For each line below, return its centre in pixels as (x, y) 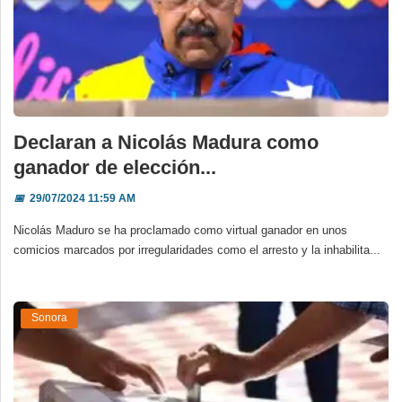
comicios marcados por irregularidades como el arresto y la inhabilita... (197, 249)
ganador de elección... (115, 167)
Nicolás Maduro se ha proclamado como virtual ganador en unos (180, 230)
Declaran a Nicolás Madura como (166, 142)
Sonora (49, 318)
